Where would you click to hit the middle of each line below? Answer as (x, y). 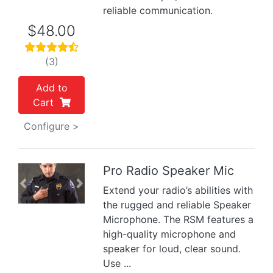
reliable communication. (158, 10)
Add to (51, 88)
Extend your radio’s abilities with (178, 190)
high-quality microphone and (170, 234)
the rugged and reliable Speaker (177, 205)
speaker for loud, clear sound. (172, 249)
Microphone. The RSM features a (179, 219)
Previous (42, 190)
